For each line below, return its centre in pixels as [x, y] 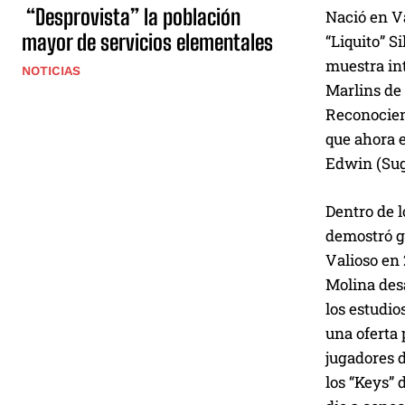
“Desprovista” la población [131, 16]
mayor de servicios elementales [147, 42]
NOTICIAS [51, 70]
